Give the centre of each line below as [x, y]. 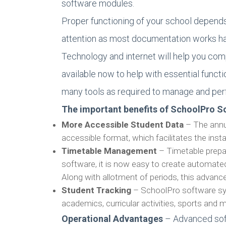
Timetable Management [110, 151]
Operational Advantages [113, 219]
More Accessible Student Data [124, 125]
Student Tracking [97, 190]
